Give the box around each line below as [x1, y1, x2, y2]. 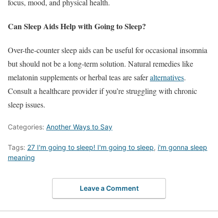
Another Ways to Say [46, 123, 112, 131]
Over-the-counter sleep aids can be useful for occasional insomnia [8, 45, 207, 55]
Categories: [8, 123, 46, 131]
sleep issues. [8, 99, 45, 110]
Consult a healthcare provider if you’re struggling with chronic [8, 86, 197, 96]
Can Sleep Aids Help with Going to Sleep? [8, 20, 146, 32]
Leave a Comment [79, 183, 139, 192]
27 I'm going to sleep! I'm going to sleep [27, 143, 154, 152]
